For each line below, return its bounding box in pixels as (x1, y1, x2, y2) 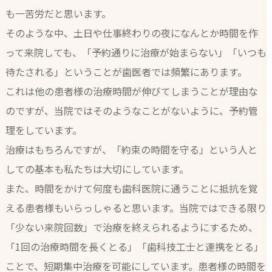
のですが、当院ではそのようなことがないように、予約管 (5, 103, 258, 118)
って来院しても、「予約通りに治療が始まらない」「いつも (5, 45, 267, 60)
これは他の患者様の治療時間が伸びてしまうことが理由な (5, 84, 258, 99)
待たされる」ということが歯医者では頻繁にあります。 (5, 64, 247, 80)
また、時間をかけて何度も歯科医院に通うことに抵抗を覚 (5, 181, 258, 196)
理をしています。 (5, 123, 82, 138)
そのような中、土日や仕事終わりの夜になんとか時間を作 (5, 25, 258, 41)
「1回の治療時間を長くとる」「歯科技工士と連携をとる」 (5, 239, 263, 254)
